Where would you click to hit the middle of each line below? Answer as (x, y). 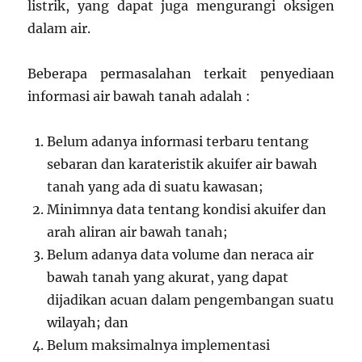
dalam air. (59, 28)
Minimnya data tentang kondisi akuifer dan (187, 209)
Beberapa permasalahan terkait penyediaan (181, 74)
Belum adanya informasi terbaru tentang (178, 141)
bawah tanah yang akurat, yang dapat (168, 277)
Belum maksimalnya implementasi (159, 345)
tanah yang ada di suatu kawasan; (156, 187)
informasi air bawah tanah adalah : (139, 96)
